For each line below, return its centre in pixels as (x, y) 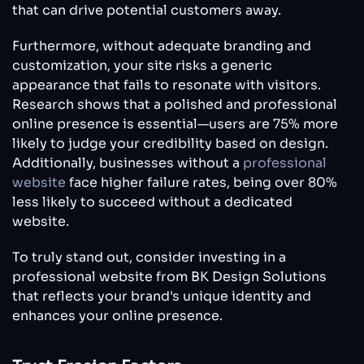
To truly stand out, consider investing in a (149, 257)
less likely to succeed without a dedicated (152, 201)
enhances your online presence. (117, 315)
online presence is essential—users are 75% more (175, 123)
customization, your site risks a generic (142, 65)
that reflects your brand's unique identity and (162, 296)
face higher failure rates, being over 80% (201, 182)
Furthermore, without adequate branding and (162, 45)
